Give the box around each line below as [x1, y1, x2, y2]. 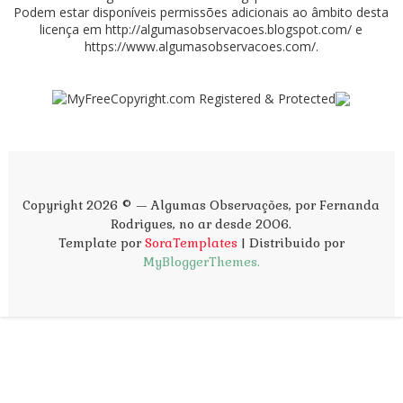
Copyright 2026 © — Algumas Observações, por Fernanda [22, 197, 381, 214]
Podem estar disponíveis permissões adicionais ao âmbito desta [13, 3, 390, 21]
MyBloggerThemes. [142, 254, 260, 271]
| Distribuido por [237, 235, 345, 252]
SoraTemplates [144, 235, 237, 252]
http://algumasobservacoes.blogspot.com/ [105, 20, 353, 38]
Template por [58, 235, 145, 252]
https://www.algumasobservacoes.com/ [84, 37, 316, 55]
